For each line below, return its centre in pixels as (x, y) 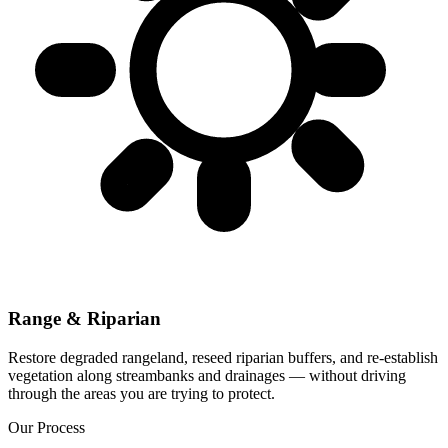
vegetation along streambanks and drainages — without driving (207, 376)
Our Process (46, 428)
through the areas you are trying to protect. (141, 394)
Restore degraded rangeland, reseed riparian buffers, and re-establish (223, 358)
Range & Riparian (84, 319)
